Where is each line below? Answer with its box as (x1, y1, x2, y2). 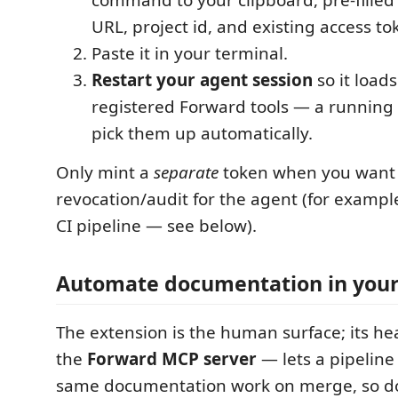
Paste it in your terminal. (92, 41, 288, 65)
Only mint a (56, 160, 154, 184)
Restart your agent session (92, 68, 313, 92)
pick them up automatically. (92, 121, 313, 145)
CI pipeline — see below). (56, 213, 257, 237)
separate (154, 160, 219, 184)
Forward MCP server (87, 347, 257, 370)
